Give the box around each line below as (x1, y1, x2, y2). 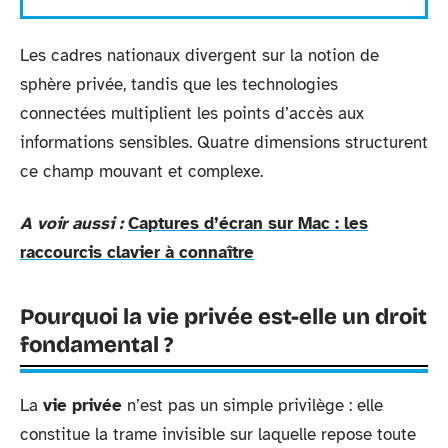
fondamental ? (20, 331, 173, 358)
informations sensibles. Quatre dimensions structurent (20, 132, 428, 153)
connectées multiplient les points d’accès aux (20, 103, 364, 124)
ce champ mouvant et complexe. (20, 161, 263, 182)
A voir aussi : (20, 212, 123, 234)
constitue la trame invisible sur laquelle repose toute (20, 423, 416, 445)
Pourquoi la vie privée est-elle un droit (20, 303, 427, 330)
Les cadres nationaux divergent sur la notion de (20, 45, 379, 66)
